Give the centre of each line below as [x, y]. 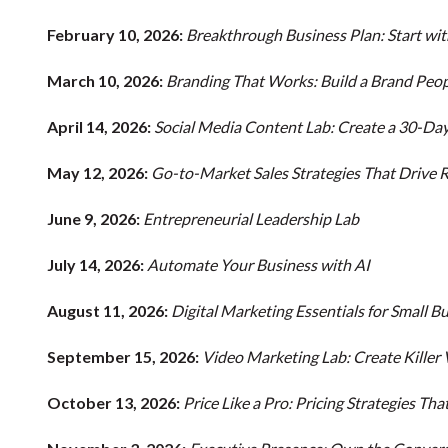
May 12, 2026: [97, 173]
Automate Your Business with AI [258, 265]
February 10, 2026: [115, 35]
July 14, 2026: [95, 265]
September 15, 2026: [123, 357]
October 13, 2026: [113, 403]
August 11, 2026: [107, 311]
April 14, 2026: [99, 127]
